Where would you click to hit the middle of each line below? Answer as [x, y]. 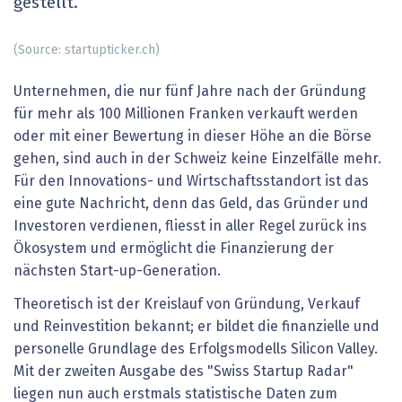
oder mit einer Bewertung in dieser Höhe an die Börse [192, 136]
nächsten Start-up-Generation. [117, 271]
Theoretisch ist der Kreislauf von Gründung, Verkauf [187, 305]
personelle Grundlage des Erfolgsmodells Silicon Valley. [196, 350]
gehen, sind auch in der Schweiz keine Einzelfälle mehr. [197, 158]
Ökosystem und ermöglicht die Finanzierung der [174, 248]
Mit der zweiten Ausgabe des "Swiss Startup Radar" [184, 372]
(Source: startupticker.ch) [87, 50]
